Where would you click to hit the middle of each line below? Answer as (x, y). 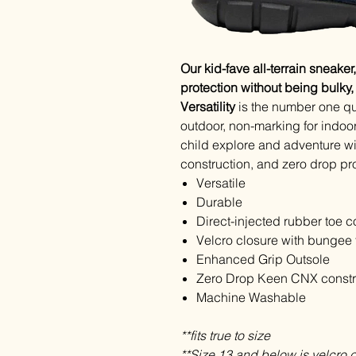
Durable (219, 202)
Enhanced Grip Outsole (263, 259)
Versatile (221, 183)
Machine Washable (251, 298)
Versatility (209, 107)
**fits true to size (225, 336)
